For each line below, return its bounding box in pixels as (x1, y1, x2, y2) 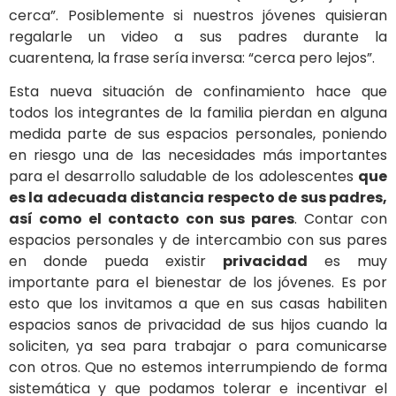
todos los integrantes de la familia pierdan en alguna (9, 103, 387, 124)
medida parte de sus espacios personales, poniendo (9, 124, 387, 145)
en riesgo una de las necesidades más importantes (9, 145, 387, 166)
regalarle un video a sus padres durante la (9, 26, 387, 47)
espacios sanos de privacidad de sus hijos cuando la (9, 315, 387, 336)
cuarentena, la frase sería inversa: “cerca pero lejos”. (9, 47, 375, 68)
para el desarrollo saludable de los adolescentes (9, 166, 358, 187)
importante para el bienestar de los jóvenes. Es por (9, 272, 387, 293)
